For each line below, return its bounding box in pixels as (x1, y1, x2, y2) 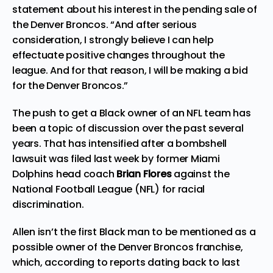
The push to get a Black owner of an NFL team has (12, 105, 251, 120)
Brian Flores (116, 166, 172, 181)
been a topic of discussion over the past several (12, 121, 244, 135)
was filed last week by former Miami (46, 151, 220, 166)
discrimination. (12, 197, 84, 211)
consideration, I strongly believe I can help (12, 32, 214, 47)
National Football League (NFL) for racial (12, 182, 205, 196)
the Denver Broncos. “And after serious (12, 17, 197, 32)
